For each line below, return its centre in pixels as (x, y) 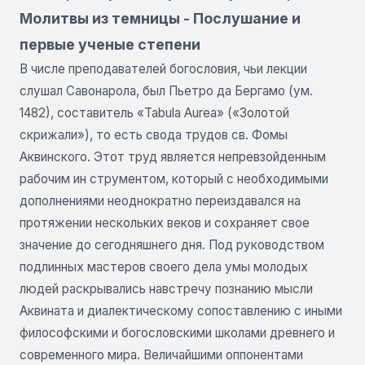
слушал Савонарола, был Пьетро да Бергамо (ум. (166, 90)
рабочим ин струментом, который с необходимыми (174, 178)
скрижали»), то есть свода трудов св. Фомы (154, 134)
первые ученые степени (110, 44)
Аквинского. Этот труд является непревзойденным (173, 156)
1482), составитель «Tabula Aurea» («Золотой (154, 112)
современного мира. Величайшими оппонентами (161, 354)
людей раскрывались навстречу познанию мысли (166, 288)
